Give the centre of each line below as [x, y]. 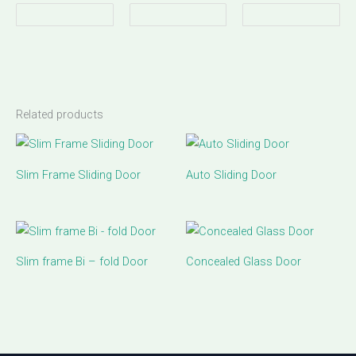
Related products [60, 114]
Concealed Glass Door [244, 262]
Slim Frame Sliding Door [78, 174]
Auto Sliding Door [231, 174]
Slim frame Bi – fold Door [82, 262]
